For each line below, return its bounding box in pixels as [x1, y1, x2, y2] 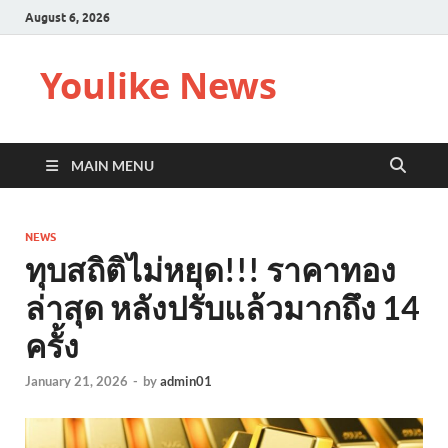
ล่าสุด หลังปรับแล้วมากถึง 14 [25, 288, 420, 327]
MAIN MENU [71, 157, 154, 174]
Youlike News [40, 61, 277, 110]
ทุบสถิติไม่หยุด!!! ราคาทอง [25, 250, 396, 289]
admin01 [160, 373, 212, 390]
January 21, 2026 [25, 373, 128, 390]
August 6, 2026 [25, 9, 110, 25]
